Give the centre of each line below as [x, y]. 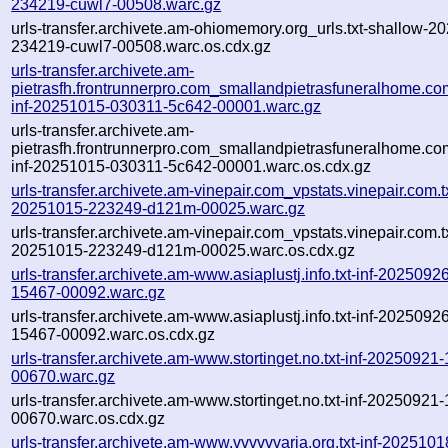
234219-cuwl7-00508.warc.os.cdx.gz [141, 46]
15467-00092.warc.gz [88, 292]
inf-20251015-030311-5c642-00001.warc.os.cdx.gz [191, 166]
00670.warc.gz [63, 376]
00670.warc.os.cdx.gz [88, 418]
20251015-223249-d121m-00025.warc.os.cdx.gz [183, 250]
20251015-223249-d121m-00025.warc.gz [158, 208]
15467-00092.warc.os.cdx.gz [113, 334]
